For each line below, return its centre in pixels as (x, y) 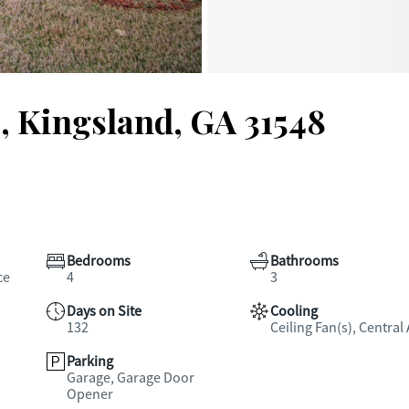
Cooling (294, 311)
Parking (90, 362)
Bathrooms (304, 261)
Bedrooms (99, 261)
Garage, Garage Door (131, 378)
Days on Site (104, 311)
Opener (90, 394)
